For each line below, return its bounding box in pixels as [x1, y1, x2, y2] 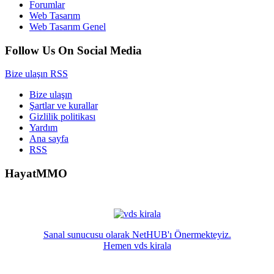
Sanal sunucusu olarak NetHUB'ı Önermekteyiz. [43, 229, 231, 240]
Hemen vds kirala [103, 240, 171, 251]
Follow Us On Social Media [5, 43, 142, 57]
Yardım [29, 122, 57, 133]
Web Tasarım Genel [29, 21, 106, 32]
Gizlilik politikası [29, 111, 95, 122]
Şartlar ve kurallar [29, 100, 98, 111]
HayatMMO [5, 167, 67, 180]
